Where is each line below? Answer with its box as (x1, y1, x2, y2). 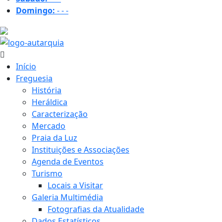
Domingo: (16, 4, 55, 16)
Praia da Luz (32, 132, 77, 144)
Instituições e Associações (32, 144, 129, 156)
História (32, 85, 61, 96)
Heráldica (32, 97, 67, 108)
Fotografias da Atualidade (48, 204, 144, 215)
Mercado (32, 120, 65, 132)
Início (16, 61, 36, 72)
